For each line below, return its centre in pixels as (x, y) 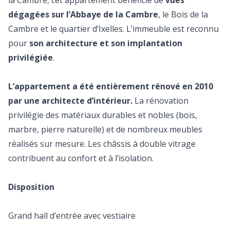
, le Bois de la (183, 14)
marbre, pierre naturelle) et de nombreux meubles (105, 129)
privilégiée (31, 57)
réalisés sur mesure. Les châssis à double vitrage (102, 144)
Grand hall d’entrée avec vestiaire (72, 216)
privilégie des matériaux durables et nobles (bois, (103, 115)
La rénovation (160, 101)
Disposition (31, 187)
